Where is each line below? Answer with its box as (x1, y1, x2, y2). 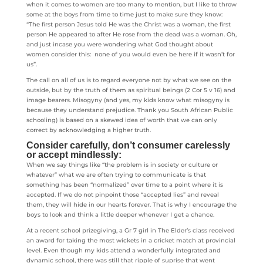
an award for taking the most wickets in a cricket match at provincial (26, 237, 235, 244)
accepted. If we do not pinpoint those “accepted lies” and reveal (26, 191, 219, 198)
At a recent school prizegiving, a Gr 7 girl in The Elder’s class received (26, 227, 235, 234)
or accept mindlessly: (26, 150, 122, 160)
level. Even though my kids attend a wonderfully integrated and (26, 247, 221, 254)
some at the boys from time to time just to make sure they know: (26, 11, 222, 18)
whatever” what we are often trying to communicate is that (26, 171, 206, 178)
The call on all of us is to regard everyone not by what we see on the (26, 76, 231, 84)
